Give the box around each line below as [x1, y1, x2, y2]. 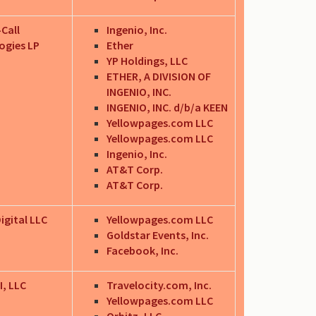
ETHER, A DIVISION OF [107, 68, 211, 83]
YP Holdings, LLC [107, 53, 188, 68]
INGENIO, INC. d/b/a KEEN [107, 99, 228, 114]
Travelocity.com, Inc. [107, 277, 212, 292]
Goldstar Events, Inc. [107, 227, 209, 242]
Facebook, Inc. [107, 243, 178, 257]
